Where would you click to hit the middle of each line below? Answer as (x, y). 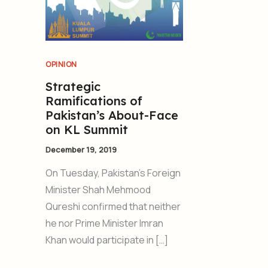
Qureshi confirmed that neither (113, 206)
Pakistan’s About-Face (112, 115)
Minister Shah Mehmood (98, 189)
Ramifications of (94, 101)
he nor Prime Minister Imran (104, 223)
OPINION (61, 65)
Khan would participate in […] (107, 240)
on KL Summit (87, 130)
